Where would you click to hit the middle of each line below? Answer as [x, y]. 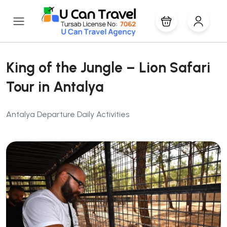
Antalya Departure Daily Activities [68, 114]
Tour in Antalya [55, 87]
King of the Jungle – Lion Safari [108, 67]
